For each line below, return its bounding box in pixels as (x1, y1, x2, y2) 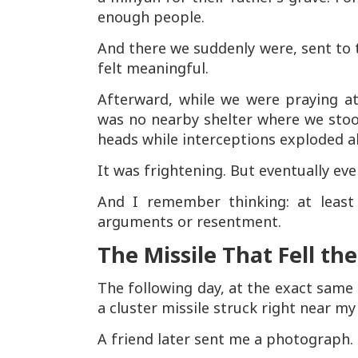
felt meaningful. (97, 58, 209, 78)
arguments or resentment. (97, 212, 281, 231)
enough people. (97, 7, 205, 26)
